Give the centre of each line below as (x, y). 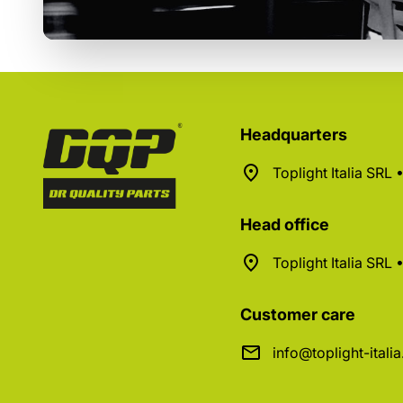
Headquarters (293, 135)
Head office (284, 225)
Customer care (297, 315)
